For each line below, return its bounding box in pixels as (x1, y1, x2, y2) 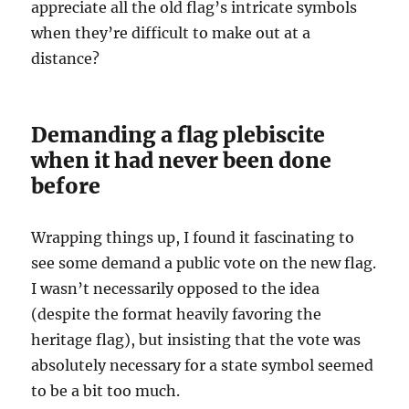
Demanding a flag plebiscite (31, 121, 326, 148)
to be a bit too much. (31, 381, 181, 400)
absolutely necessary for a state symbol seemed (31, 355, 374, 374)
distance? (31, 48, 100, 68)
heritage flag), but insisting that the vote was (31, 330, 362, 349)
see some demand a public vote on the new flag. (31, 253, 377, 272)
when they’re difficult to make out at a (31, 23, 311, 42)
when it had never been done (31, 146, 332, 173)
